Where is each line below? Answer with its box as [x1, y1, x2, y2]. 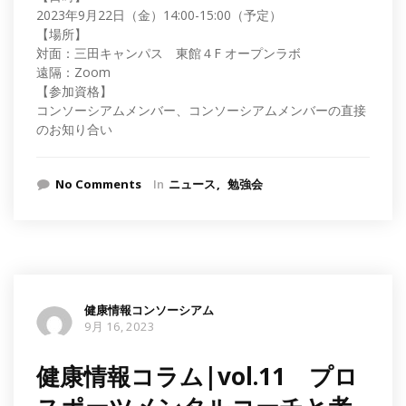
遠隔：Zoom [36, 63, 111, 81]
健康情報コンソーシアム [84, 301, 214, 318]
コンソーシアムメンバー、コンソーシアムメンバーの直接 [36, 101, 366, 119]
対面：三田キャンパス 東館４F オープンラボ [36, 43, 301, 62]
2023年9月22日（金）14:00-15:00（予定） [36, 5, 282, 24]
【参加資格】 [36, 82, 112, 100]
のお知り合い [36, 120, 112, 138]
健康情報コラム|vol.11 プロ [36, 359, 358, 392]
